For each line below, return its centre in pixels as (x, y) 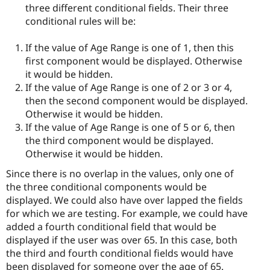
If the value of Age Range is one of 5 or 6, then (130, 127)
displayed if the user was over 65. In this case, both (122, 240)
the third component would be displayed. (119, 141)
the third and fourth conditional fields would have (120, 253)
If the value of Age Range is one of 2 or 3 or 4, (129, 88)
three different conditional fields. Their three (127, 8)
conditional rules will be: (80, 21)
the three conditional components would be (106, 187)
